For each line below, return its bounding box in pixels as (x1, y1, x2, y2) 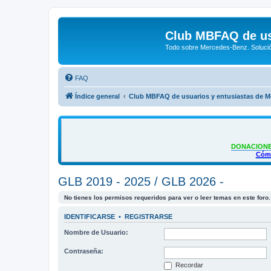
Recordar (174, 261, 203, 269)
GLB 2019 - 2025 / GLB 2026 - (58, 174, 224, 188)
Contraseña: (64, 247, 103, 255)
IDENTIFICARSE (64, 212, 115, 220)
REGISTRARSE (125, 212, 172, 220)
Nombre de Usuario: (64, 229, 128, 236)
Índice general (75, 92, 120, 100)
